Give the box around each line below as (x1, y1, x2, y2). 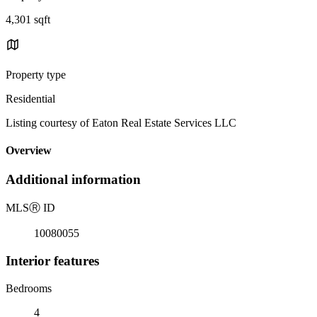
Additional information (6, 172, 141, 188)
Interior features (6, 253, 99, 268)
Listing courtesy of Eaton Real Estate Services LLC (6, 116, 236, 129)
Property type (6, 68, 66, 81)
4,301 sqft (6, 13, 50, 25)
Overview (6, 144, 52, 157)
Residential (6, 92, 55, 105)
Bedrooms (6, 282, 52, 294)
